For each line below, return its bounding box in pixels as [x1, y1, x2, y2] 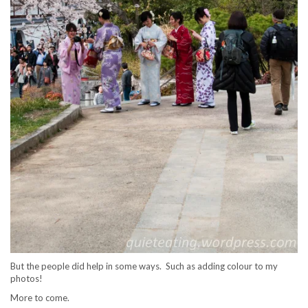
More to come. [10, 291, 69, 303]
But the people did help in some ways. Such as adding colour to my [10, 260, 278, 272]
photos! [10, 272, 43, 284]
